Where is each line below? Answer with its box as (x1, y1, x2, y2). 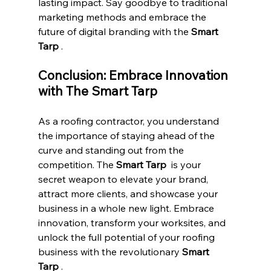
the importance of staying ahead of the (38, 129, 217, 142)
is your (168, 158, 203, 171)
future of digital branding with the (38, 25, 191, 38)
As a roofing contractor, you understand (38, 114, 221, 127)
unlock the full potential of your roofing (38, 230, 217, 243)
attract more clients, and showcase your (38, 187, 220, 200)
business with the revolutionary (38, 245, 182, 258)
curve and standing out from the (38, 143, 186, 156)
